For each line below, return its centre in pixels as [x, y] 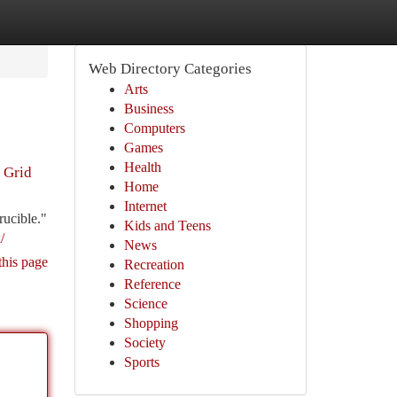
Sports [141, 362]
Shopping [151, 323]
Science [145, 304]
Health [142, 167]
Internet [145, 206]
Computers [154, 128]
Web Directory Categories [170, 69]
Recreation [154, 265]
